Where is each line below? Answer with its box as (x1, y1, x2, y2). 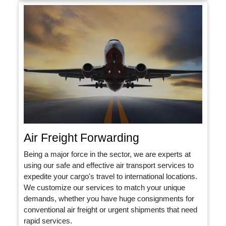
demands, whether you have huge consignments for (24, 194, 195, 203)
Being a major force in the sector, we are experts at (24, 150, 191, 159)
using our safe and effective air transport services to (24, 161, 194, 170)
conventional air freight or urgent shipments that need (24, 205, 198, 214)
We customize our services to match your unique (24, 183, 186, 192)
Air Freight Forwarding (24, 131, 140, 145)
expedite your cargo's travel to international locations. (24, 172, 198, 181)
